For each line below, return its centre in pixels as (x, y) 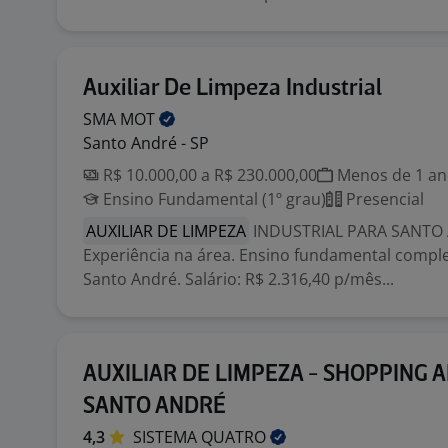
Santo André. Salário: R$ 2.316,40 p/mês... (238, 279)
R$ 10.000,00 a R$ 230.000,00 (208, 175)
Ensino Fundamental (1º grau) (212, 199)
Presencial (383, 199)
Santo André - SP (146, 143)
